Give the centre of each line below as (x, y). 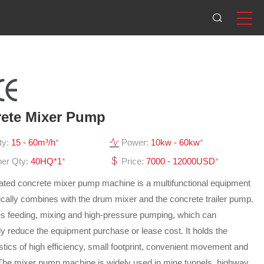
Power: (136, 142)
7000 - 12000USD (180, 161)
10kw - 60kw (175, 142)
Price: (133, 161)
